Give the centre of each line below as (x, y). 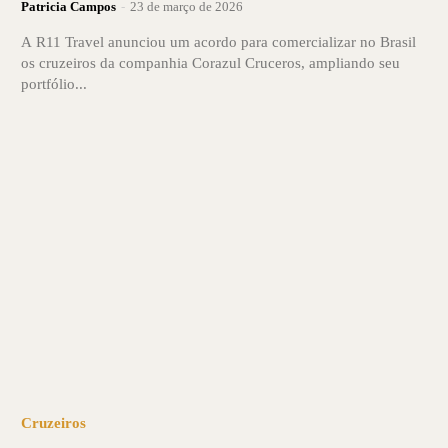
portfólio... (53, 83)
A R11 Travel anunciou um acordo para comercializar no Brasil (218, 41)
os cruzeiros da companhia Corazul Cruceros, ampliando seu (210, 62)
